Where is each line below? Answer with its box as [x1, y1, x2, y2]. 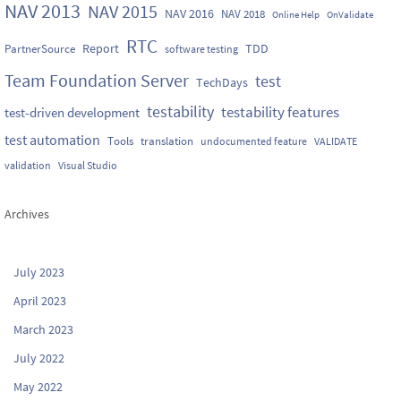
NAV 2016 [165, 5, 214, 21]
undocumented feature [200, 134, 307, 148]
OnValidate [327, 9, 373, 21]
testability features [221, 102, 339, 122]
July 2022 [13, 350, 64, 366]
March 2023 [13, 321, 73, 337]
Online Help [272, 9, 320, 21]
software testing [165, 42, 238, 55]
